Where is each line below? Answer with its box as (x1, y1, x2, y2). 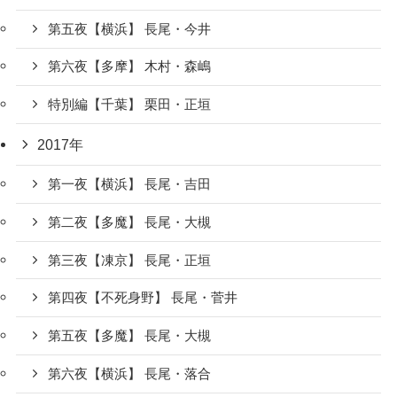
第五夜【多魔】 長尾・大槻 (48, 329, 212, 344)
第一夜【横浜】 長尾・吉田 (48, 177, 212, 192)
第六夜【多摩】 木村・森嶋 (48, 59, 212, 74)
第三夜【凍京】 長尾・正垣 (48, 253, 212, 268)
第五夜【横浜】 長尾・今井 (48, 21, 212, 36)
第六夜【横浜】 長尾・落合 (48, 366, 212, 381)
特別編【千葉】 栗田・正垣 (48, 97, 212, 113)
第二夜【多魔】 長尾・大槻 (48, 214, 212, 230)
